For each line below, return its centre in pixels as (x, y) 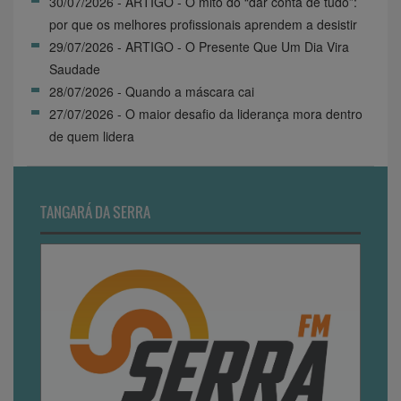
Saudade (75, 68)
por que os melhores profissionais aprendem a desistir (203, 24)
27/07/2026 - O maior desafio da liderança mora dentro (206, 113)
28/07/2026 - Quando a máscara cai (152, 91)
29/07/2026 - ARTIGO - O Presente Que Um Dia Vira (199, 46)
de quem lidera (92, 136)
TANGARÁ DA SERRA (95, 212)
